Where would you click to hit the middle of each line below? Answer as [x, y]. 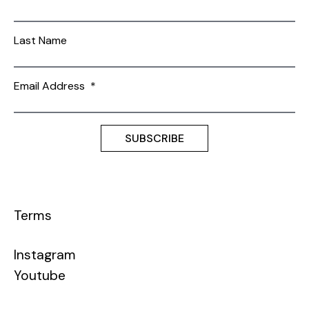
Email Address [52, 86]
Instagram [45, 255]
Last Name [40, 40]
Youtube [40, 276]
